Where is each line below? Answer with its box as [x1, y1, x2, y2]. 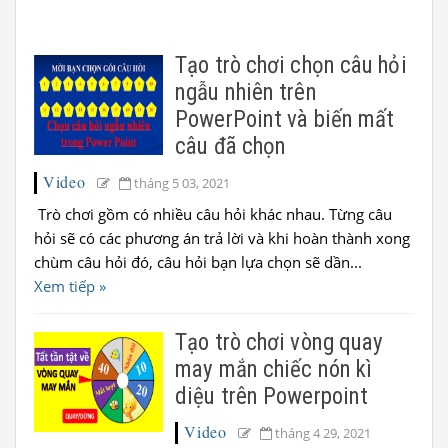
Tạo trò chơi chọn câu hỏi [175, 52, 407, 79]
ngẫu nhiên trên [175, 79, 317, 106]
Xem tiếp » [34, 276, 106, 296]
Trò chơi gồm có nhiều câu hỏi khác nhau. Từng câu [34, 204, 392, 224]
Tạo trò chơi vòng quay [175, 329, 384, 356]
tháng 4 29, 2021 [275, 424, 372, 442]
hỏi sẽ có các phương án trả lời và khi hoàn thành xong [34, 228, 410, 248]
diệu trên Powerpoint [175, 383, 369, 410]
